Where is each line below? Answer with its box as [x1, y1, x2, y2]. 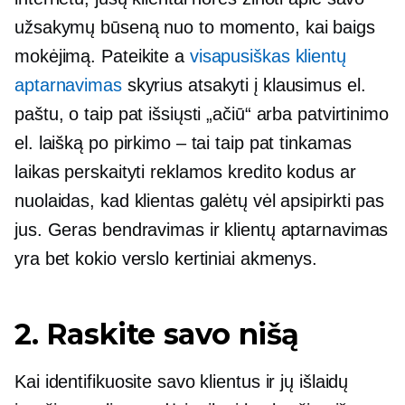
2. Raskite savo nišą [14, 316, 299, 352]
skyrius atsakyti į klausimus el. [121, 75, 366, 95]
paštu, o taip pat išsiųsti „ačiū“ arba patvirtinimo [14, 104, 389, 124]
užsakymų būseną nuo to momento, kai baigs [14, 17, 375, 37]
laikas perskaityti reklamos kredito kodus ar [14, 162, 356, 182]
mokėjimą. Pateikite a [14, 46, 190, 66]
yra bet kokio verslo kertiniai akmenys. [14, 249, 318, 268]
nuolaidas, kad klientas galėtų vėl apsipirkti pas [14, 191, 385, 211]
